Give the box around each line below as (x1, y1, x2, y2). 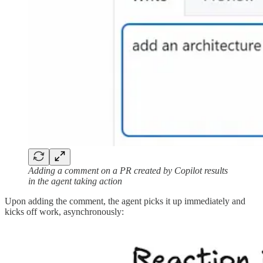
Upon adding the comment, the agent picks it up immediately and (5, 195, 245, 206)
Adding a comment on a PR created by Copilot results (28, 165, 228, 176)
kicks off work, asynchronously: (5, 206, 124, 217)
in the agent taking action (28, 176, 122, 186)
